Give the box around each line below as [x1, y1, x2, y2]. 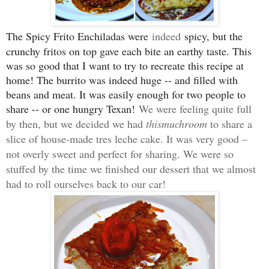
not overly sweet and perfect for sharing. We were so [6, 146, 234, 161]
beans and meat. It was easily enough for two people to [6, 86, 246, 101]
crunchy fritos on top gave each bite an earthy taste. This [6, 43, 252, 58]
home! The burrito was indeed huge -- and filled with [6, 72, 238, 87]
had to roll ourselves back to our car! [6, 176, 166, 191]
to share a [210, 116, 252, 131]
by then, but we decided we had [6, 116, 146, 131]
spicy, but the [181, 28, 243, 43]
